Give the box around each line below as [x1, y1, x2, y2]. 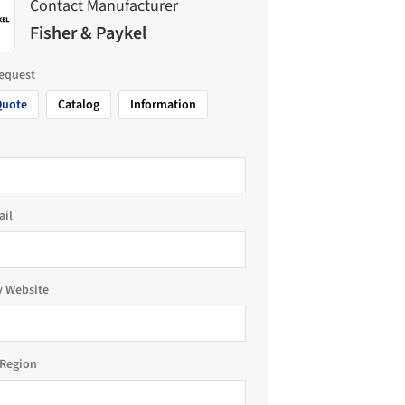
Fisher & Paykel [30, 20, 146, 46]
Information [130, 96, 196, 114]
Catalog [58, 96, 99, 114]
